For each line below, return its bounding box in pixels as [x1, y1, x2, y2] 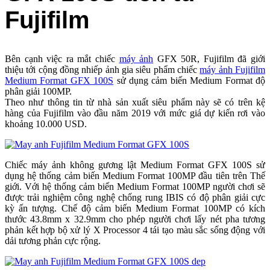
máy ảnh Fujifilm [199, 64, 266, 75]
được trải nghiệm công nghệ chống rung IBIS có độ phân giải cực [5, 192, 265, 203]
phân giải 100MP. [5, 86, 72, 97]
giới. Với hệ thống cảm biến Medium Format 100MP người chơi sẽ [5, 181, 265, 192]
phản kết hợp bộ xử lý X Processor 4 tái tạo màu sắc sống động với [5, 225, 265, 236]
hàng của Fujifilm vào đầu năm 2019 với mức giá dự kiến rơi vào [5, 108, 265, 119]
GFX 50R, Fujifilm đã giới [153, 54, 266, 64]
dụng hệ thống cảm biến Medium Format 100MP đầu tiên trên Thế [5, 171, 265, 181]
